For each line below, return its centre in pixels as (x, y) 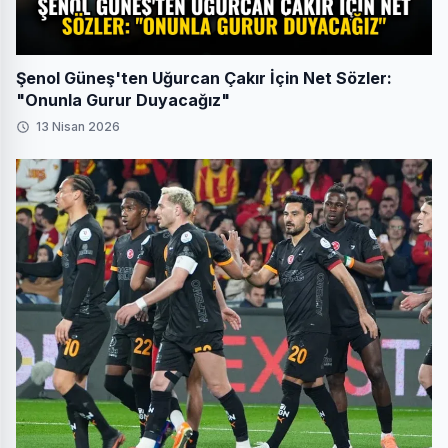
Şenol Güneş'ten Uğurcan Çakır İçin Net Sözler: (204, 77)
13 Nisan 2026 (78, 126)
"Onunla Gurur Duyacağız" (123, 99)
